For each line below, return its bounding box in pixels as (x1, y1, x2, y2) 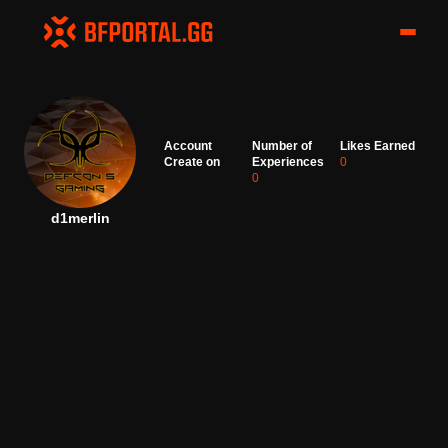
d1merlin (50, 210, 110, 226)
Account (164, 139, 212, 153)
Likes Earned (340, 139, 415, 153)
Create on (164, 155, 220, 169)
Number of (252, 139, 312, 153)
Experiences (252, 155, 324, 169)
